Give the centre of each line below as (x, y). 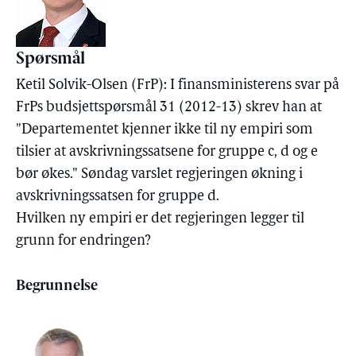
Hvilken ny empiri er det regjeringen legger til (160, 219)
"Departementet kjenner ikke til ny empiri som (164, 130)
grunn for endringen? (83, 241)
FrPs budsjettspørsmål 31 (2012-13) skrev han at (169, 108)
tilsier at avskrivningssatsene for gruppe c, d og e (167, 152)
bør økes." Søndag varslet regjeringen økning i (159, 174)
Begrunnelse (57, 286)
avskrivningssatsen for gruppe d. (118, 197)
